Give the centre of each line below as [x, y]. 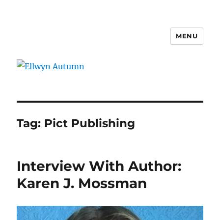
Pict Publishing [90, 123]
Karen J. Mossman [82, 183]
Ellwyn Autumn [63, 43]
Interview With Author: [99, 166]
